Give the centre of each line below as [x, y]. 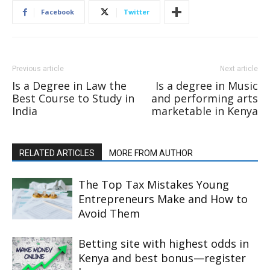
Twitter [137, 12]
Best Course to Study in [73, 98]
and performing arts [205, 98]
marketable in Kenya [205, 111]
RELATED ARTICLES [57, 153]
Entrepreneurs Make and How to [163, 199]
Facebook [58, 12]
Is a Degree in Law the [69, 86]
